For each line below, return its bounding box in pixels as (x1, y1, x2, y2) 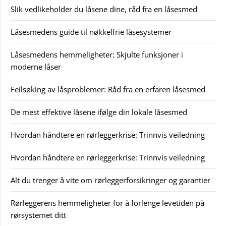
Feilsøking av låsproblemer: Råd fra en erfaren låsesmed (11, 84, 205, 95)
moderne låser (11, 62, 61, 72)
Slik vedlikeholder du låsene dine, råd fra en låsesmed (11, 4, 197, 15)
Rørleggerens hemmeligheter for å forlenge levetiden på (11, 198, 204, 208)
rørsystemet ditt (11, 210, 66, 220)
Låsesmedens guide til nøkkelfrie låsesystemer (11, 27, 172, 37)
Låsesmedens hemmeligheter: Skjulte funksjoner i (11, 49, 183, 60)
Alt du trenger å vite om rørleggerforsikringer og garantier (11, 175, 210, 186)
